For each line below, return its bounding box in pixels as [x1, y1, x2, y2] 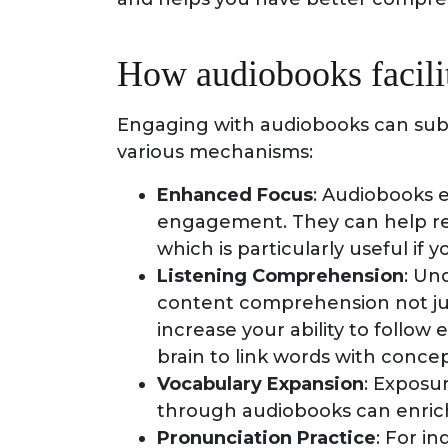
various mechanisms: [117, 140, 313, 163]
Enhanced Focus [157, 183, 313, 206]
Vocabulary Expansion [157, 372, 364, 395]
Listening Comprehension [157, 264, 404, 287]
